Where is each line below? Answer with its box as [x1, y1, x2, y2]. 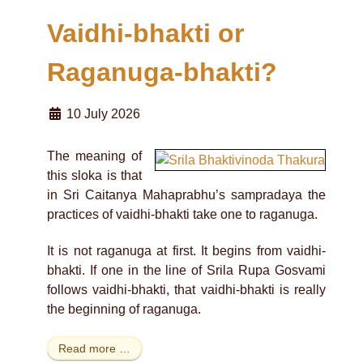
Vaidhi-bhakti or [47, 19, 244, 49]
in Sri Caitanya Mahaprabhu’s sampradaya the [47, 188, 326, 203]
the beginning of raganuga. [47, 301, 201, 316]
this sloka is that [47, 169, 142, 183]
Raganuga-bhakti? [47, 58, 277, 88]
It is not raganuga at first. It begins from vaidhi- [47, 243, 326, 258]
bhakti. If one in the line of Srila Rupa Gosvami [47, 263, 326, 277]
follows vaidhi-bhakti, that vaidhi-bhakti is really [47, 282, 326, 297]
